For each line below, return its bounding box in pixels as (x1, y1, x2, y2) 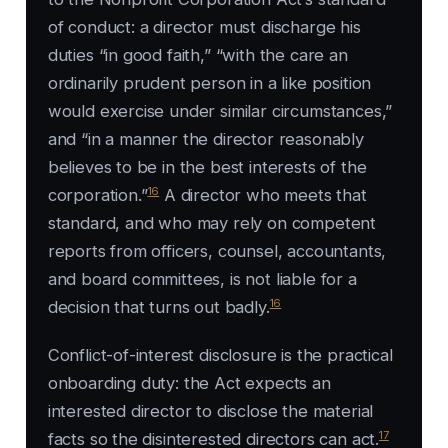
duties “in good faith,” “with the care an (47, 45, 348, 66)
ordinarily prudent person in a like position (47, 73, 372, 94)
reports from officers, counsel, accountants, (47, 241, 387, 262)
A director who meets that (159, 185, 367, 206)
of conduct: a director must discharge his (47, 17, 361, 38)
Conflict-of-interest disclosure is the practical (47, 345, 393, 366)
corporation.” (47, 185, 148, 206)
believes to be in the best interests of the (47, 157, 367, 178)
